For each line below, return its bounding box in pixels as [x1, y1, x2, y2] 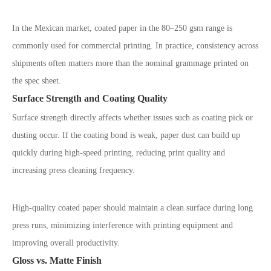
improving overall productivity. [12, 238, 120, 247]
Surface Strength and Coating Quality [12, 93, 168, 103]
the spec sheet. [12, 76, 61, 85]
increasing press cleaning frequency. [12, 166, 135, 175]
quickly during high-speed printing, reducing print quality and [12, 148, 225, 157]
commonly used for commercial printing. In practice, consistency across [12, 41, 258, 50]
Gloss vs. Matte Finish [12, 255, 102, 266]
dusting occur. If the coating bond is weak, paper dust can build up [12, 131, 240, 140]
